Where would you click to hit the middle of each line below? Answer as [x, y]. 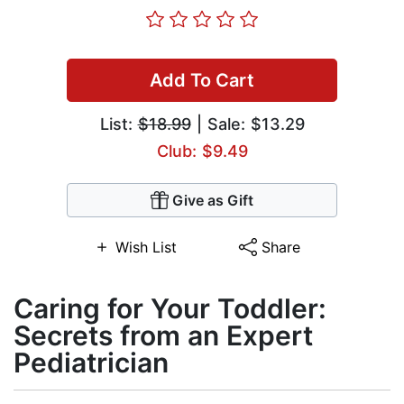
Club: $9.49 [202, 151]
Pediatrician [91, 363]
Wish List [146, 248]
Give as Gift [213, 201]
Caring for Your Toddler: [170, 309]
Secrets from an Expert [163, 336]
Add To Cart [202, 81]
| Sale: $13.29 [248, 124]
